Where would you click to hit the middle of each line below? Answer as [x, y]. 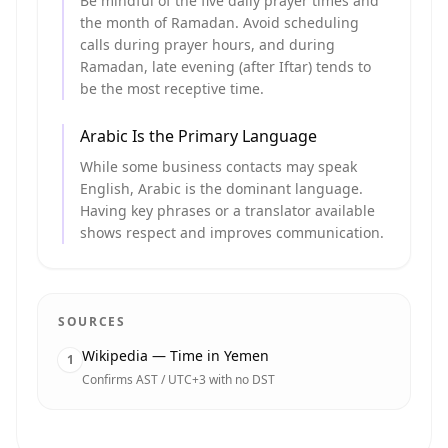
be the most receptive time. [172, 88]
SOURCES [92, 321]
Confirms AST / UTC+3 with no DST [178, 379]
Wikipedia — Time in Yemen [175, 355]
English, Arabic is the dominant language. [221, 188]
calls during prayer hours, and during [207, 44]
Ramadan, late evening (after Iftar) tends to [225, 66]
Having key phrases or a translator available [227, 210]
